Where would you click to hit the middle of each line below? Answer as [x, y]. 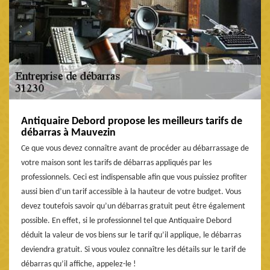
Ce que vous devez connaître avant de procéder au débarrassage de [135, 149]
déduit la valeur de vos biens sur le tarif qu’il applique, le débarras [131, 236]
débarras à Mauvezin [68, 133]
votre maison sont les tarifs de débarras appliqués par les [116, 163]
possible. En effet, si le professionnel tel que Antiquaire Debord [126, 221]
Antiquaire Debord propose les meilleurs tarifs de [132, 122]
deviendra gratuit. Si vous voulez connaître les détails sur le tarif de [133, 250]
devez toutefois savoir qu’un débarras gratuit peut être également [133, 207]
